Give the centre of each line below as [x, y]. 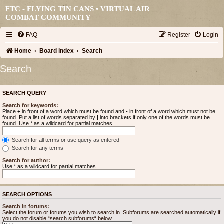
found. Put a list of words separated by [50, 117]
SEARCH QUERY [24, 93]
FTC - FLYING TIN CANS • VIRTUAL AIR [78, 9]
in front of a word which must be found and [73, 111]
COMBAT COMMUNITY [48, 17]
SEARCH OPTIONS [27, 194]
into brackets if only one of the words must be [154, 117]
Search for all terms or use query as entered [65, 140]
